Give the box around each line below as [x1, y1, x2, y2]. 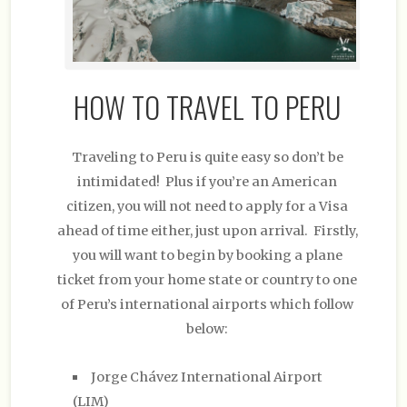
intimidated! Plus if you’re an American [77, 173, 337, 190]
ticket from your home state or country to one [57, 271, 357, 288]
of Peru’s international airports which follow [61, 295, 353, 313]
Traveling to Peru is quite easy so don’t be [71, 148, 343, 165]
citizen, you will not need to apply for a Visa [66, 197, 348, 214]
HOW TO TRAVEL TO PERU [74, 84, 341, 128]
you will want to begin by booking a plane [72, 246, 342, 263]
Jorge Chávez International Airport [91, 368, 323, 385]
